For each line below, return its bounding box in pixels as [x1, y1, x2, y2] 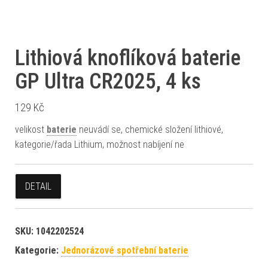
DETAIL [25, 181, 51, 192]
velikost [15, 124, 47, 135]
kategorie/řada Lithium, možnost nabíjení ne [15, 139, 184, 150]
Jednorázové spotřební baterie [61, 245, 188, 256]
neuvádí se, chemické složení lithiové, [77, 124, 223, 135]
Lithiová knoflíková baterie [15, 45, 240, 71]
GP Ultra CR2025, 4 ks [15, 69, 201, 94]
